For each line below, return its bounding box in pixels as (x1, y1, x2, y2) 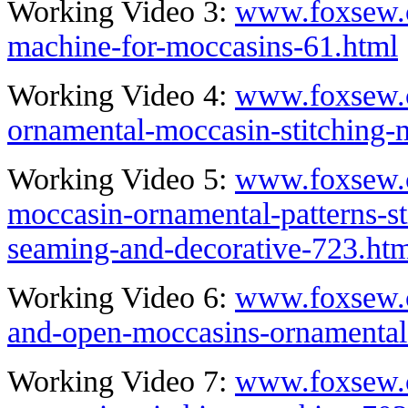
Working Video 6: (7, 280, 235, 315)
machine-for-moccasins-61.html (7, 29, 398, 64)
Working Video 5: (7, 162, 235, 197)
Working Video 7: (7, 364, 235, 399)
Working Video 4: (7, 78, 235, 113)
